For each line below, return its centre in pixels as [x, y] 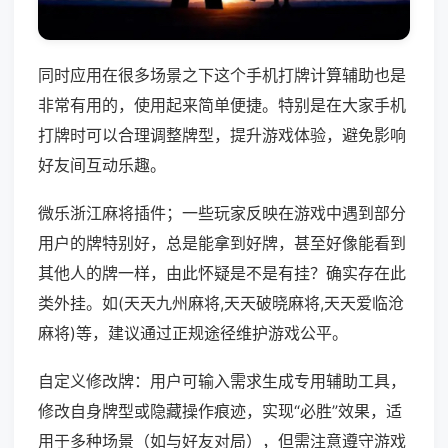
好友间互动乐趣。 [102, 165]
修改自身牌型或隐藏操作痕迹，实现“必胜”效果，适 [220, 411]
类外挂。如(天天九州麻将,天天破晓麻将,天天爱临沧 [221, 303]
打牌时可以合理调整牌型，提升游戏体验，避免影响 [222, 135]
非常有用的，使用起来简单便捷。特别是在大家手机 [222, 105]
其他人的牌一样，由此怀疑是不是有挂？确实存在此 [222, 273]
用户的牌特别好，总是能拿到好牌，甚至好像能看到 [222, 243]
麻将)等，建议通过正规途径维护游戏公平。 [193, 333]
